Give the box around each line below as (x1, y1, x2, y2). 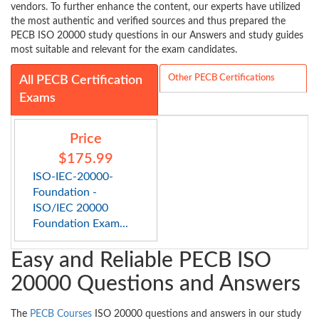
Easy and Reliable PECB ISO (11, 250, 271, 272)
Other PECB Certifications (168, 73, 275, 83)
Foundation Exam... (33, 218, 129, 230)
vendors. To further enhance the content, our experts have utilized (11, 2, 300, 13)
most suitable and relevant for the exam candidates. (11, 45, 237, 56)
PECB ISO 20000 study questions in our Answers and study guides (11, 31, 303, 41)
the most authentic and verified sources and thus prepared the (11, 16, 286, 27)
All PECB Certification (19, 74, 142, 88)
